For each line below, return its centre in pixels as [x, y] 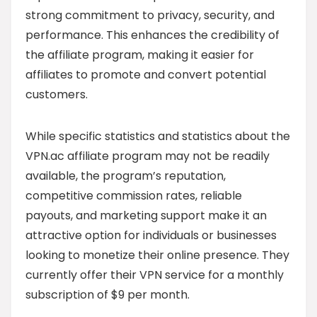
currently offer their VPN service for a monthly [155, 275]
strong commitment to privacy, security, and [150, 15]
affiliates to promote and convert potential [146, 74]
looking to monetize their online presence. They [157, 255]
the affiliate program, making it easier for [140, 54]
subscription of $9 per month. [108, 294]
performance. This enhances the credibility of [152, 35]
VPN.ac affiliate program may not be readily [148, 156]
